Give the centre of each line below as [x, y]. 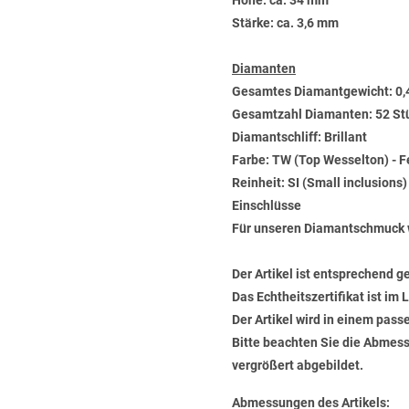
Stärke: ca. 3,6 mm [285, 23]
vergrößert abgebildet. [298, 365]
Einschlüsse [267, 205]
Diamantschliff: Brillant [299, 137]
